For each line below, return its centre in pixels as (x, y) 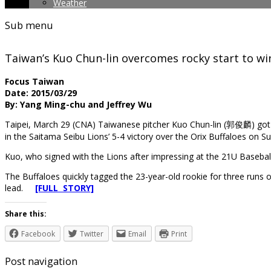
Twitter (92, 234)
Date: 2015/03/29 (41, 93)
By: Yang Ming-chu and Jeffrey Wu (78, 105)
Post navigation (41, 261)
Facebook (38, 234)
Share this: (26, 214)
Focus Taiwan (34, 82)
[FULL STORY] (64, 188)
